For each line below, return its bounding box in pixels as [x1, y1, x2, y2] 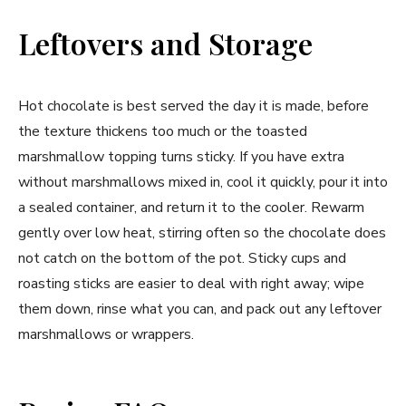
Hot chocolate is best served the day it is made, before [18, 96, 369, 117]
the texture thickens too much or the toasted [18, 121, 307, 142]
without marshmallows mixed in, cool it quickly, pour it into [18, 172, 388, 193]
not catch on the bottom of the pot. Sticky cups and [18, 248, 346, 269]
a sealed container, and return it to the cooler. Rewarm [18, 198, 364, 218]
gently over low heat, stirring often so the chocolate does [18, 223, 386, 244]
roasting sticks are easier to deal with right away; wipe [18, 274, 364, 295]
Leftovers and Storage [18, 24, 313, 63]
